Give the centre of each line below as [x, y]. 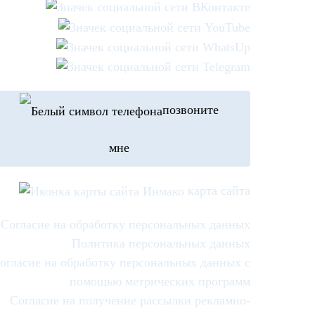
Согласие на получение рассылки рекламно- [130, 300]
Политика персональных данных [161, 243]
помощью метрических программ [160, 281]
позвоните [190, 110]
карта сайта [219, 191]
